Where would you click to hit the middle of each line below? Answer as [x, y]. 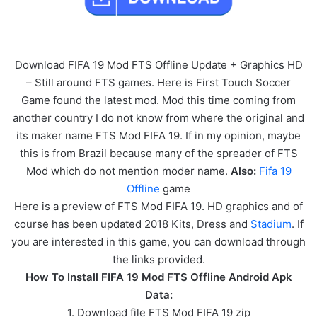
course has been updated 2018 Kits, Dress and [132, 224]
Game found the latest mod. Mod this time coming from [158, 100]
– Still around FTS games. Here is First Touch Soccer [158, 83]
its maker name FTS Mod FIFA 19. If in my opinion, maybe [158, 136]
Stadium [271, 224]
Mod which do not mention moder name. [128, 171]
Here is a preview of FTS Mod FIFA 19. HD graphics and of [158, 207]
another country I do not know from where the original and [158, 118]
